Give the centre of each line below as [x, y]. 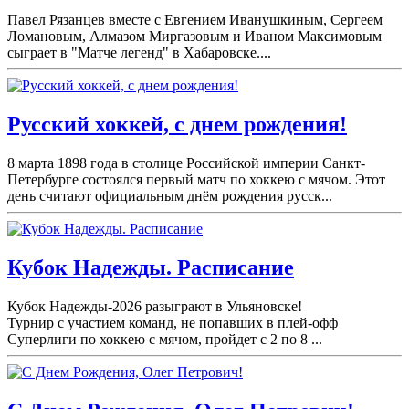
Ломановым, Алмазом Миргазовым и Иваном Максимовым [194, 37]
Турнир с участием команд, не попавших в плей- [160, 322]
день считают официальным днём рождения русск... [170, 195]
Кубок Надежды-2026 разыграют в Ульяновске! [155, 306]
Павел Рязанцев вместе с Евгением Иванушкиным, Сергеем [195, 20]
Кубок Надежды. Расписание [151, 267]
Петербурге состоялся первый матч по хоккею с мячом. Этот [196, 179]
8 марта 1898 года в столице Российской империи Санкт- [186, 163]
